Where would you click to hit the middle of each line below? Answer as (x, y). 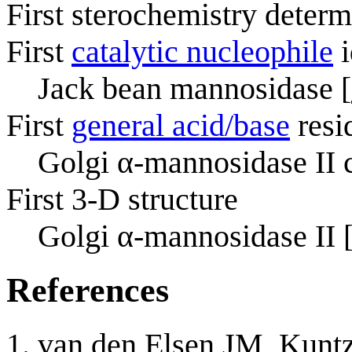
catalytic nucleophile (202, 51)
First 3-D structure (122, 199)
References (88, 290)
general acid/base (181, 125)
